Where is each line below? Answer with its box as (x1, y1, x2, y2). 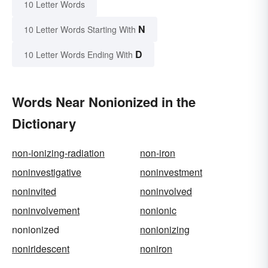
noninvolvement (12, 203, 80, 218)
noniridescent (12, 242, 69, 256)
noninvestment (140, 165, 202, 179)
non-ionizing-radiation (12, 146, 105, 160)
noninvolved (140, 184, 192, 199)
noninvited (12, 184, 56, 199)
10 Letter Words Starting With (24, 23, 136, 36)
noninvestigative (12, 165, 81, 179)
